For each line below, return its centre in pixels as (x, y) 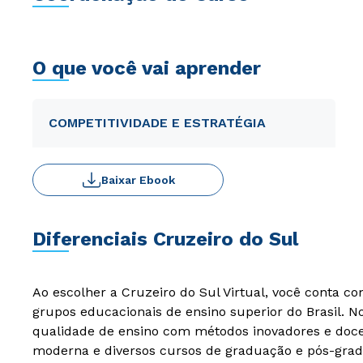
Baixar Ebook (138, 180)
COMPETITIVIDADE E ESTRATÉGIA (157, 123)
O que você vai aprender (147, 68)
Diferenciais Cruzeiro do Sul (165, 239)
